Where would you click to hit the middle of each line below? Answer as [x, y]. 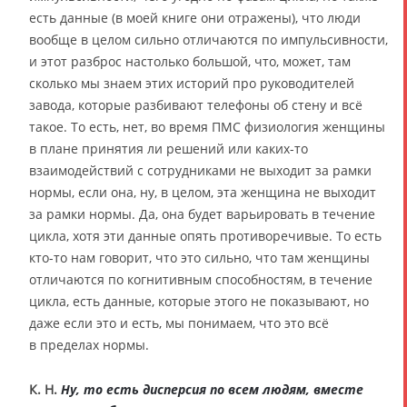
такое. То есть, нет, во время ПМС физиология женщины [207, 126]
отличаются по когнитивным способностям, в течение [201, 279]
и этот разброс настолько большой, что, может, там [190, 61]
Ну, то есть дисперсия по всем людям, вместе [212, 389]
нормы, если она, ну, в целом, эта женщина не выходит [203, 192]
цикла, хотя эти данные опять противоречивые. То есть [205, 235]
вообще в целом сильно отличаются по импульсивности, [208, 39]
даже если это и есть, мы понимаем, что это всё [179, 323]
